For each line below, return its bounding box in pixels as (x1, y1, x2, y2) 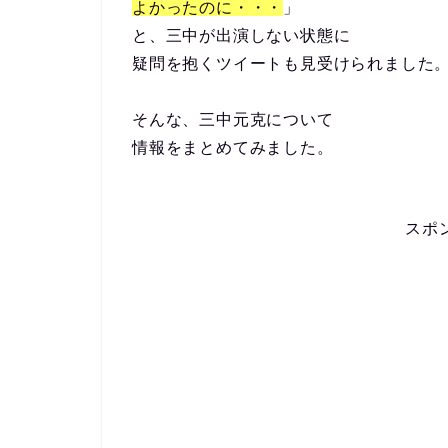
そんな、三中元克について (132, 111, 334, 128)
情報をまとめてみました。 (132, 139, 334, 156)
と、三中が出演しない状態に (132, 27, 351, 44)
